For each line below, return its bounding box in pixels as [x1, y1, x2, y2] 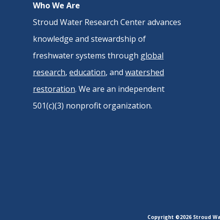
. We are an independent [75, 83, 165, 94]
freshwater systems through [33, 50, 141, 61]
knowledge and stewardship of [33, 33, 146, 44]
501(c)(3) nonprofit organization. [33, 100, 153, 111]
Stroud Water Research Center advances [33, 16, 182, 27]
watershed [125, 66, 165, 78]
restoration [33, 83, 76, 94]
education [69, 66, 106, 78]
